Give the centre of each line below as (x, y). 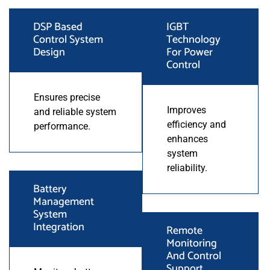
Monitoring (191, 243)
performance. (62, 126)
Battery (50, 189)
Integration (59, 227)
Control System (68, 39)
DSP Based (58, 27)
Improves (186, 110)
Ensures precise (67, 97)
